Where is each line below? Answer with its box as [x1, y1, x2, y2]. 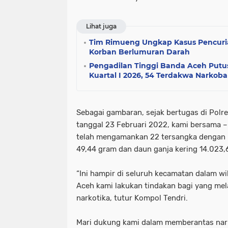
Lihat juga [86, 22, 117, 30]
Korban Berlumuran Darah [89, 47, 190, 56]
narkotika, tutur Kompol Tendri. [76, 193, 188, 203]
